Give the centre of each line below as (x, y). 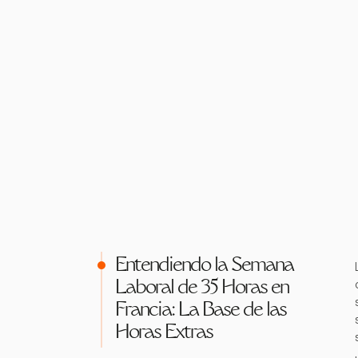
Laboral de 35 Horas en (202, 288)
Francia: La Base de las (201, 311)
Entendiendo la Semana (204, 266)
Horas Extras (164, 333)
